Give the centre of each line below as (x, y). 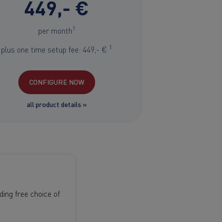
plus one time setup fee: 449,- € (55, 49)
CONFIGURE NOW (56, 82)
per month (55, 30)
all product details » (56, 104)
